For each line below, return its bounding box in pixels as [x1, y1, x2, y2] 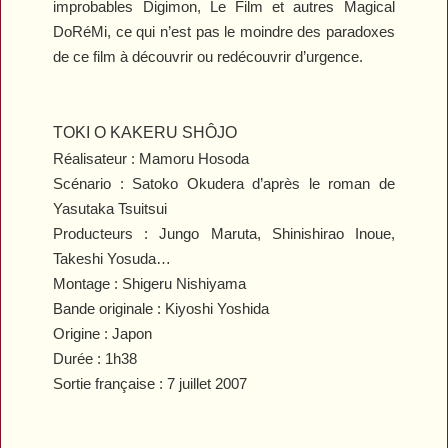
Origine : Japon [53, 324, 153, 342]
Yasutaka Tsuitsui [53, 199, 168, 217]
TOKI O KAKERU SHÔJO [53, 123, 238, 141]
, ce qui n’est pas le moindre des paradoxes [107, 22, 395, 40]
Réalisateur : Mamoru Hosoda [53, 149, 250, 167]
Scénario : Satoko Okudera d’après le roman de [53, 174, 395, 192]
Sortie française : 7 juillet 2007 [53, 374, 248, 392]
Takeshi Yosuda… [53, 249, 172, 267]
